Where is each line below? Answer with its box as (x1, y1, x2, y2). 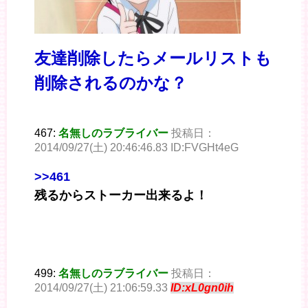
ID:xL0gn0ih (170, 282, 234, 294)
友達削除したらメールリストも (34, 49, 272, 68)
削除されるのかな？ (34, 74, 187, 93)
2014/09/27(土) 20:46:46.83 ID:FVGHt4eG (34, 142, 239, 154)
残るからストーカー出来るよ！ (34, 188, 208, 203)
